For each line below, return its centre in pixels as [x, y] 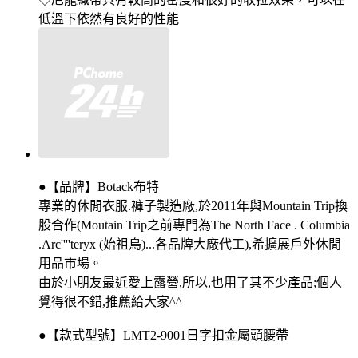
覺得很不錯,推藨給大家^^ [110, 302]
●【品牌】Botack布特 [99, 187]
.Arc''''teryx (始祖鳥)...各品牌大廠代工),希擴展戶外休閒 [190, 245]
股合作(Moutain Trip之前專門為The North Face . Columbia [194, 225]
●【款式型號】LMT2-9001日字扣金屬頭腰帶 [163, 336]
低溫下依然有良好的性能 [109, 19]
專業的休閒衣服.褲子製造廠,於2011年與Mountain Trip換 [193, 206]
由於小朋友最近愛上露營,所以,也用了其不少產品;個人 [190, 283]
